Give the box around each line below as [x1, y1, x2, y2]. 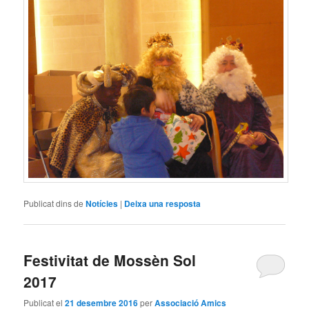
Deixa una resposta [124, 197, 201, 210]
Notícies [86, 197, 119, 210]
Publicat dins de [23, 197, 84, 209]
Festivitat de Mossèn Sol [23, 250, 197, 271]
